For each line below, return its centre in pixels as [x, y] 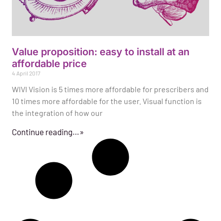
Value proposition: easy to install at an [101, 52]
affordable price [49, 64]
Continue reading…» [48, 132]
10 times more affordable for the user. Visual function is [107, 101]
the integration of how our [57, 113]
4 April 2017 [26, 73]
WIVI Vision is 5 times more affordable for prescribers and [110, 89]
